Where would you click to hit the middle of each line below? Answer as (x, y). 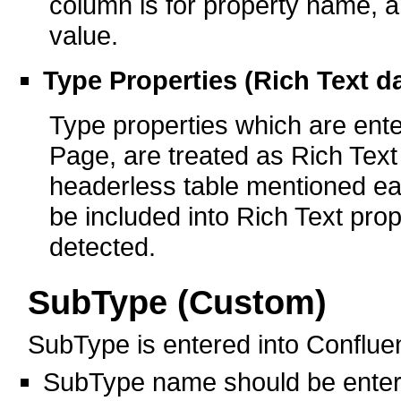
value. (83, 35)
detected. (102, 246)
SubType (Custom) (177, 302)
